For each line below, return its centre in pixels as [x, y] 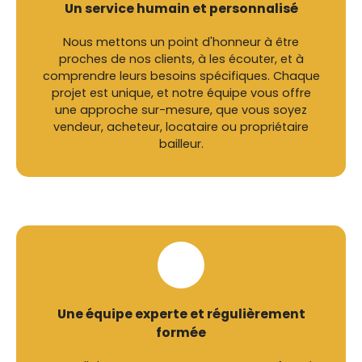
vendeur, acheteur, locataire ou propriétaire [181, 126]
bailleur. [181, 143]
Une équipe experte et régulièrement [181, 314]
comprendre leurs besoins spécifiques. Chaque [181, 76]
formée [181, 332]
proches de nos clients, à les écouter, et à [181, 59]
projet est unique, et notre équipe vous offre [181, 93]
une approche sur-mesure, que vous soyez [181, 109]
